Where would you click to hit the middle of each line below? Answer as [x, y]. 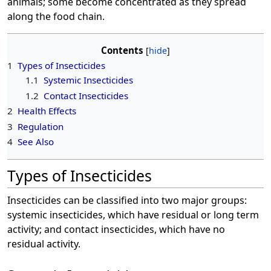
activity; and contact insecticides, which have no [116, 229]
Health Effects [47, 111]
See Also [36, 142]
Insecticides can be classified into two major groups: [127, 200]
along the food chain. [56, 17]
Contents [122, 51]
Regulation [41, 126]
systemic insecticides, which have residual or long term [133, 214]
